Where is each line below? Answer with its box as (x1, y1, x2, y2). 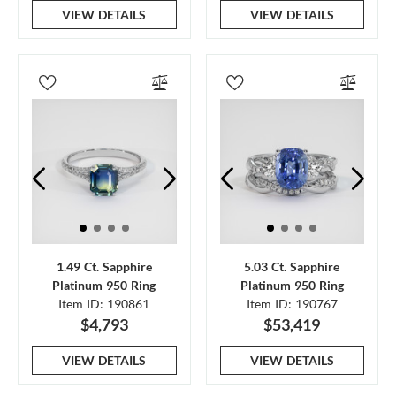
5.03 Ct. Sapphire (244, 258, 340, 274)
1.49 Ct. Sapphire (56, 258, 152, 274)
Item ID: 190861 (58, 295, 150, 311)
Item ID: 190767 (246, 295, 338, 311)
